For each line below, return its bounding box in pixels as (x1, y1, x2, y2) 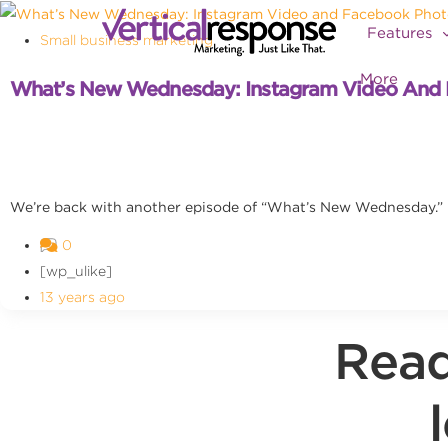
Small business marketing (40, 32, 213, 49)
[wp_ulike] (40, 263, 112, 280)
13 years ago (40, 289, 125, 306)
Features (367, 24, 437, 42)
